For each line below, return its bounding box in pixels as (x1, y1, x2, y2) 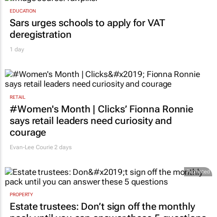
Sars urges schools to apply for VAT (10, 30, 165, 42)
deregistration (10, 41, 72, 53)
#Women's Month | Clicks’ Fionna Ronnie (10, 115, 194, 127)
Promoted (186, 181, 210, 187)
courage (10, 139, 46, 151)
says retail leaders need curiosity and (10, 127, 172, 139)
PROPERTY (10, 204, 33, 210)
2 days (53, 156, 72, 163)
